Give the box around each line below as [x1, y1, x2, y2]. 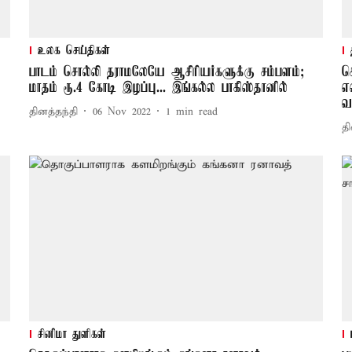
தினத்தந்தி [28, 104, 78, 119]
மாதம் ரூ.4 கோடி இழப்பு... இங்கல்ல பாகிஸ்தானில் [28, 80, 288, 97]
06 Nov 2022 [92, 104, 151, 119]
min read [175, 104, 218, 119]
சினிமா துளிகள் [37, 328, 106, 343]
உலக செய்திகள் [37, 44, 110, 59]
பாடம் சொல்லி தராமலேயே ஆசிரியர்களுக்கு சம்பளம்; [28, 64, 304, 81]
